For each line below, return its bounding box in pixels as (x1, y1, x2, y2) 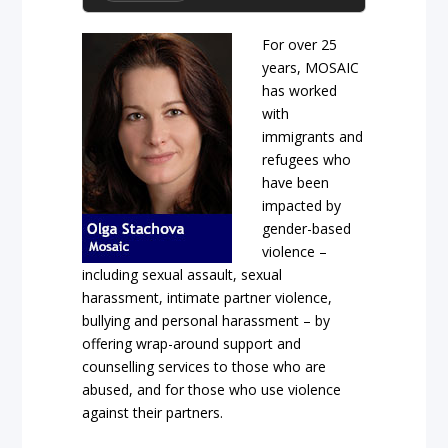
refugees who (262, 150, 352, 169)
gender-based (262, 219, 352, 238)
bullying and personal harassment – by (82, 311, 331, 330)
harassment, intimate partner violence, (82, 288, 333, 307)
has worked (262, 81, 338, 100)
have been (262, 173, 330, 192)
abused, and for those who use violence (82, 380, 342, 399)
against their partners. (82, 403, 224, 422)
